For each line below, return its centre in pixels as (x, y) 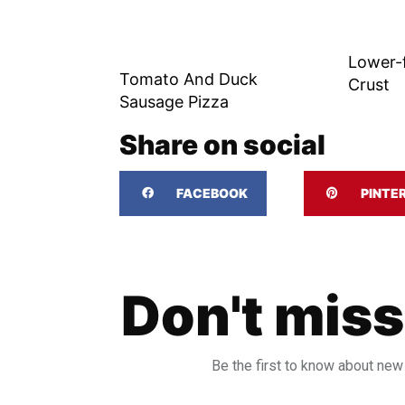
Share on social (222, 144)
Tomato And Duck (188, 79)
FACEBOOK (212, 193)
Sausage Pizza (174, 101)
